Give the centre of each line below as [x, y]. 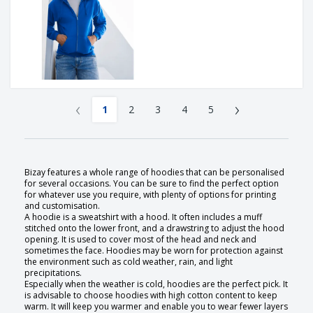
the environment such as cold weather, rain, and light [129, 262]
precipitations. [53, 273]
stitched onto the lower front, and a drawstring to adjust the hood [154, 228]
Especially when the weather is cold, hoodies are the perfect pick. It [156, 284]
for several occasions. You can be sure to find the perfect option [152, 184]
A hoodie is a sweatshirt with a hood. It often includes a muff [143, 217]
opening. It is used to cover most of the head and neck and [140, 240]
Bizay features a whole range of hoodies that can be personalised [154, 173]
